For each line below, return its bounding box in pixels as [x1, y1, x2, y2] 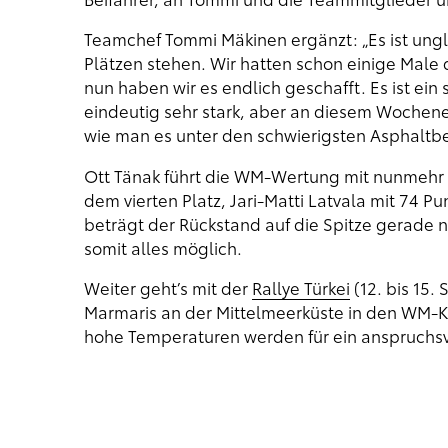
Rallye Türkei [251, 276, 350, 299]
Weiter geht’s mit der [83, 276, 252, 299]
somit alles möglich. [83, 235, 242, 259]
